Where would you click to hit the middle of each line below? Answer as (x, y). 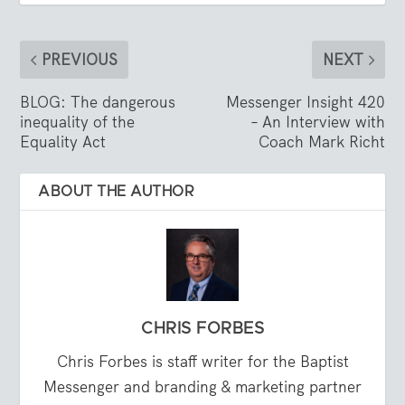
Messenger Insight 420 (305, 103)
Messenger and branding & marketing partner (202, 387)
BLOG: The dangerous (98, 103)
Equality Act (63, 142)
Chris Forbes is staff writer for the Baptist (202, 362)
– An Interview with (317, 122)
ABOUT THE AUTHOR (117, 192)
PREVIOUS (80, 60)
